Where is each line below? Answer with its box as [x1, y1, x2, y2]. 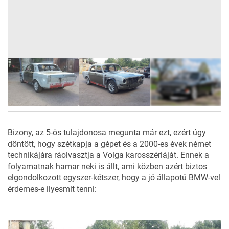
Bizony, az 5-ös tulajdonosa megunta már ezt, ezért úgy [8, 127, 206, 138]
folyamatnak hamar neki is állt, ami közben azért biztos [8, 161, 207, 171]
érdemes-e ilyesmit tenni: [8, 184, 97, 194]
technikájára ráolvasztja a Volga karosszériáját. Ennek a [8, 150, 209, 160]
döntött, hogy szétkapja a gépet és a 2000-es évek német [8, 139, 211, 149]
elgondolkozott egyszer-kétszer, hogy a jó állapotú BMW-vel [8, 172, 220, 182]
